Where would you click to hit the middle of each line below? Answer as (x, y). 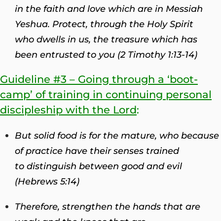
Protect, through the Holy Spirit (122, 24)
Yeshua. (32, 24)
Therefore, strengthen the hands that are (108, 206)
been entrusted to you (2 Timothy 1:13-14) (106, 55)
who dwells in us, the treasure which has (106, 39)
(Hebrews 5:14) (47, 181)
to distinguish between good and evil (98, 166)
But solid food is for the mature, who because (117, 135)
